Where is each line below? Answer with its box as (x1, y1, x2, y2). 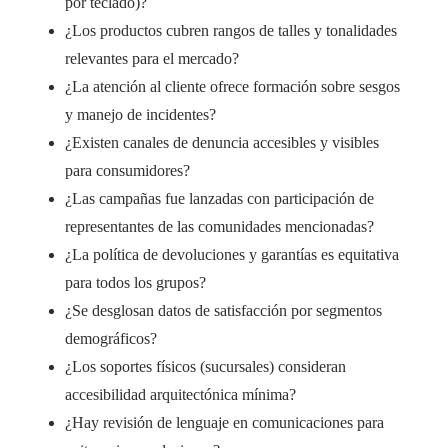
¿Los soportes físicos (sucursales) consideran (65, 358, 346, 375)
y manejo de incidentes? (65, 106, 216, 123)
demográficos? (65, 330, 157, 347)
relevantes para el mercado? (65, 50, 239, 67)
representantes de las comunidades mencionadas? (65, 218, 374, 235)
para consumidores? (65, 162, 190, 179)
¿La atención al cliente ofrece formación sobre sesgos (65, 78, 400, 95)
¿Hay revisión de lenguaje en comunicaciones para (65, 414, 384, 431)
